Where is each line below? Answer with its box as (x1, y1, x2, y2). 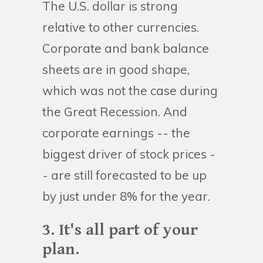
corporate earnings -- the (42, 124, 190, 140)
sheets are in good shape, (42, 61, 190, 77)
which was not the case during (42, 82, 218, 98)
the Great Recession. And (42, 103, 187, 119)
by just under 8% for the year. (42, 188, 210, 204)
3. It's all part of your (42, 220, 198, 240)
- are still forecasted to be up (42, 167, 207, 183)
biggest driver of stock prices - (42, 146, 215, 161)
